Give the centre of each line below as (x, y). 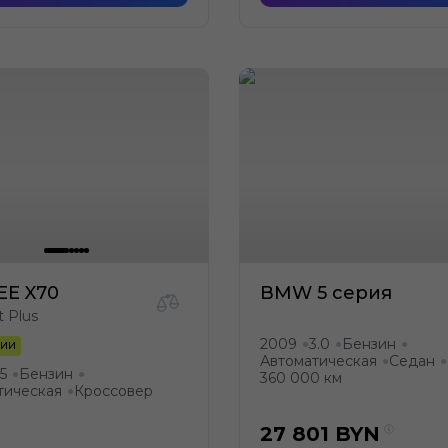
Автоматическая (318, 361)
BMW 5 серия (326, 293)
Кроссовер (113, 391)
